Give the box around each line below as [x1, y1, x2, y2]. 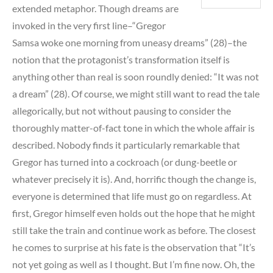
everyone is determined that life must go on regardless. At [12, 190, 252, 202]
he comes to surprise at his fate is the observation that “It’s [12, 241, 255, 253]
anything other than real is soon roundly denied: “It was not [12, 70, 259, 82]
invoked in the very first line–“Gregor [12, 19, 166, 31]
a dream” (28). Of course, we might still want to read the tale [12, 87, 260, 99]
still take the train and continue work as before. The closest [12, 224, 256, 236]
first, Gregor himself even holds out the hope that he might [12, 207, 255, 219]
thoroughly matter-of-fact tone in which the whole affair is [12, 121, 255, 133]
